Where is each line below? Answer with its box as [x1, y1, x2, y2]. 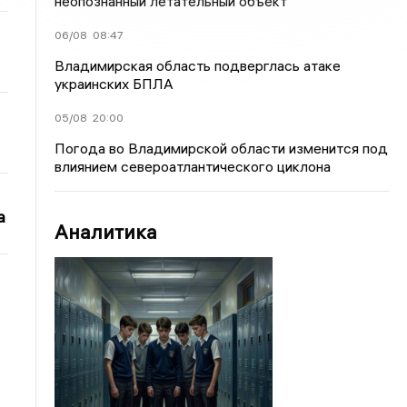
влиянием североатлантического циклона [55, 157, 332, 175]
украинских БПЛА [55, 74, 174, 93]
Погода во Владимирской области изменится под [55, 139, 389, 157]
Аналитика [55, 219, 158, 244]
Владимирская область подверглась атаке [55, 56, 342, 74]
